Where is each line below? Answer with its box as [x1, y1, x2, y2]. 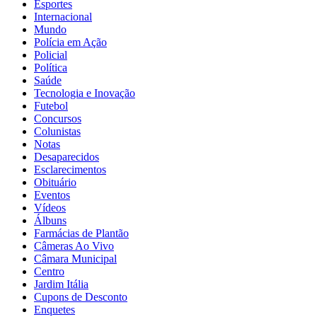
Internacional [34, 10, 92, 23]
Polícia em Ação [34, 35, 107, 48]
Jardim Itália [34, 277, 88, 290]
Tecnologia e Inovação [34, 86, 135, 99]
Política [34, 61, 67, 74]
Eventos [34, 188, 70, 201]
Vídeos [34, 201, 66, 214]
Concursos [34, 112, 81, 125]
